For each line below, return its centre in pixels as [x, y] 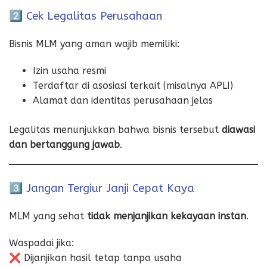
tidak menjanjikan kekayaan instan [167, 216]
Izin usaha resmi [69, 70]
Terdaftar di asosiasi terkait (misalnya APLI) [133, 85]
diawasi [238, 129]
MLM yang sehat [48, 216]
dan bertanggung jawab [64, 144]
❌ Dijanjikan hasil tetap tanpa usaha [95, 257]
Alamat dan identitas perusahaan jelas [123, 100]
